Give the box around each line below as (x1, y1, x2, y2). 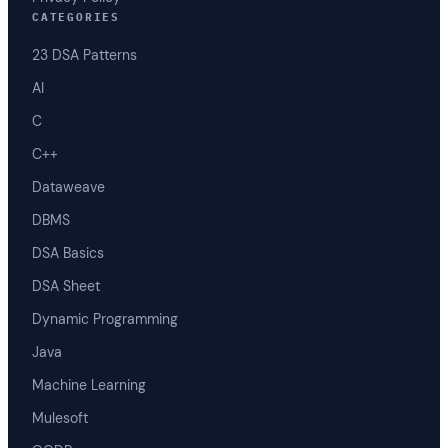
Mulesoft (32, 408, 88, 427)
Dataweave (32, 177, 105, 196)
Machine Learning (32, 375, 146, 394)
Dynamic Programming (32, 309, 178, 328)
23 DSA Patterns (32, 45, 137, 64)
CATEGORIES (32, 10, 120, 25)
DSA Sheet (32, 276, 100, 295)
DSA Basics (32, 243, 104, 262)
